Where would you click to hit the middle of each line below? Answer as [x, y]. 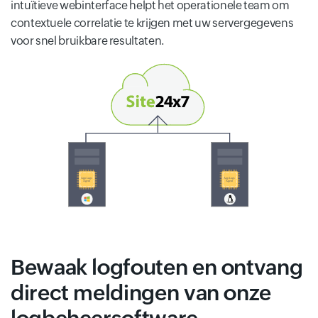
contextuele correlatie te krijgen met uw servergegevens [152, 23]
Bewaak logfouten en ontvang [157, 268]
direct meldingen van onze [141, 293]
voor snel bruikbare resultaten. [87, 41]
